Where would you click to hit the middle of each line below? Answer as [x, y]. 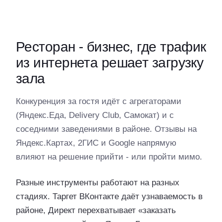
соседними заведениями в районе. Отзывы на [106, 129]
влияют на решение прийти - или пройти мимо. [109, 157]
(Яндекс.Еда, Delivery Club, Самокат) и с [95, 115]
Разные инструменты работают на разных [98, 183]
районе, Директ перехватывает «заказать [96, 210]
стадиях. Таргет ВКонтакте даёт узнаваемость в [109, 196]
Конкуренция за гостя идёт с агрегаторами [99, 101]
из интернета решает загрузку [110, 63]
